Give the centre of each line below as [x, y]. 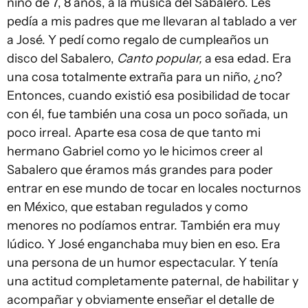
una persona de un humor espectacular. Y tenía [143, 263]
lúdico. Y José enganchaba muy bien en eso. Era [144, 244]
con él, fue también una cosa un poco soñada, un [147, 114]
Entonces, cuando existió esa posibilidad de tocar [148, 96]
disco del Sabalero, [62, 59]
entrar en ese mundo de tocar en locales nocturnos [154, 189]
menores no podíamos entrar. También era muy [143, 226]
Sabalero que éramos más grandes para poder [140, 170]
